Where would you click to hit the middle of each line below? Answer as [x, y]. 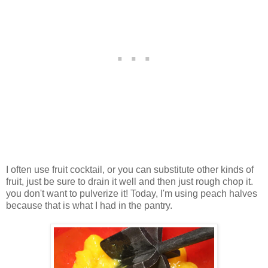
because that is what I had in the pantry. [89, 206]
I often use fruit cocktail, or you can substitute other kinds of [130, 170]
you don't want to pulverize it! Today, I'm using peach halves [132, 194]
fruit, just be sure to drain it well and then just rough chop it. [130, 182]
